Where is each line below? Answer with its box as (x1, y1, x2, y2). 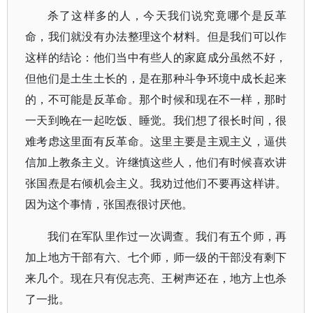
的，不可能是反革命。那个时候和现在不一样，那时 (25, 94, 287, 105)
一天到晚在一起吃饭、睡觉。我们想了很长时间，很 (25, 115, 287, 126)
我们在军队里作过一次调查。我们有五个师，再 (48, 231, 287, 242)
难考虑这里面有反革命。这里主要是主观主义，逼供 (25, 136, 287, 147)
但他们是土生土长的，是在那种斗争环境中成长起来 (25, 73, 287, 85)
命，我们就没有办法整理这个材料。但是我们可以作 (25, 31, 287, 43)
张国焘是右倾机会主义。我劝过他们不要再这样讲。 (25, 177, 287, 189)
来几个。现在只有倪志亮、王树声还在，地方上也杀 (25, 272, 287, 284)
